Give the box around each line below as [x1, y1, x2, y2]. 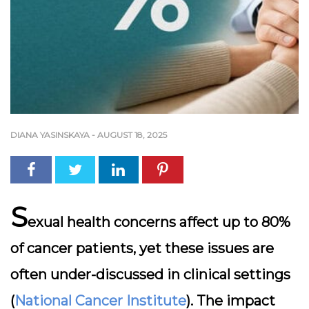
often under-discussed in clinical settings [10, 266, 290, 283]
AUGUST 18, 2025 [97, 130, 167, 140]
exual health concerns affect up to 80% [28, 214, 290, 230]
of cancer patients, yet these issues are [10, 240, 274, 257]
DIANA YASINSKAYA [10, 130, 90, 140]
